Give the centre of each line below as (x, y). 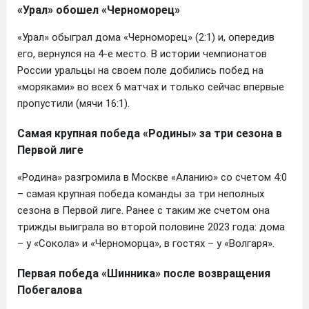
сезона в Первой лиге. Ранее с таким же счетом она (143, 210)
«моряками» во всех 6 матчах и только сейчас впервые (151, 87)
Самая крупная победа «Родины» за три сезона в (150, 133)
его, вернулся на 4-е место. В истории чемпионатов (142, 53)
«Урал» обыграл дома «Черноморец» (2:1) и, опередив (146, 37)
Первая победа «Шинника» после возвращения (144, 273)
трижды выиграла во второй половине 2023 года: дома (151, 227)
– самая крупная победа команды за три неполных (141, 193)
